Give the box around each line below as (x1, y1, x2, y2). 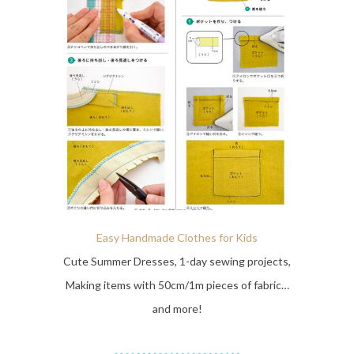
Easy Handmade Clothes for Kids (96, 231, 258, 245)
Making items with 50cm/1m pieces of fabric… (65, 278, 289, 292)
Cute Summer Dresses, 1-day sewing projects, (63, 254, 291, 269)
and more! (152, 302, 202, 316)
